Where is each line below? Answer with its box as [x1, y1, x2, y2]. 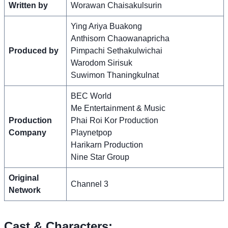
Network [9, 185, 41, 194]
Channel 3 [71, 179, 108, 188]
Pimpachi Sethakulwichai [71, 46, 162, 55]
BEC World [71, 91, 111, 100]
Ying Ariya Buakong [71, 21, 142, 31]
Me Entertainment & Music [71, 103, 165, 112]
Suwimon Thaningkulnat [71, 70, 159, 79]
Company [9, 128, 46, 137]
